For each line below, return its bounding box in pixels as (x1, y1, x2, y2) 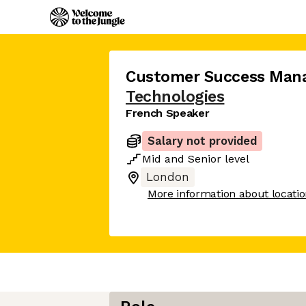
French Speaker (126, 107, 210, 120)
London (146, 171, 189, 184)
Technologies (126, 87, 225, 106)
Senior (188, 152, 221, 165)
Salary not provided (148, 135, 257, 148)
